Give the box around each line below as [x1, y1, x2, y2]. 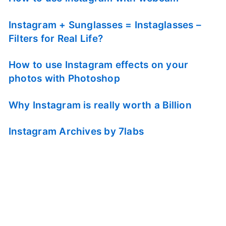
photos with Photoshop [9, 73, 120, 85]
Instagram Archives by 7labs [9, 126, 144, 138]
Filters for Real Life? [9, 32, 103, 44]
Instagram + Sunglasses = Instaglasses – [9, 19, 201, 31]
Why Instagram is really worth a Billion [9, 99, 192, 111]
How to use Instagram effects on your [9, 59, 189, 71]
